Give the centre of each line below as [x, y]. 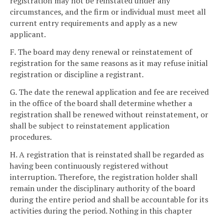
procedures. [31, 137]
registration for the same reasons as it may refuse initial [109, 63]
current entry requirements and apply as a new [94, 23]
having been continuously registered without [89, 165]
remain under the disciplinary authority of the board [102, 188]
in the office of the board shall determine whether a [101, 103]
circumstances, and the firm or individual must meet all [108, 12]
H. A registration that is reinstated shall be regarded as [107, 154]
